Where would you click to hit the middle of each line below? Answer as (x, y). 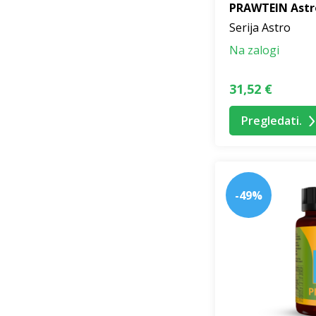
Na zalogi (254, 50)
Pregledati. (272, 121)
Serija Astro (260, 28)
